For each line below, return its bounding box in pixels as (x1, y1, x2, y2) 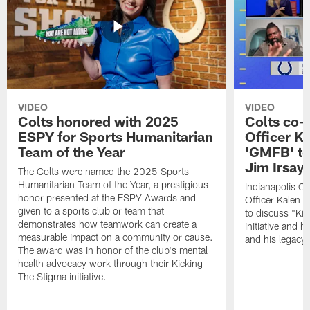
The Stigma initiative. (18, 271, 107, 283)
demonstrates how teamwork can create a (18, 218, 197, 230)
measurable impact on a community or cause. (18, 231, 214, 244)
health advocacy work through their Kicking (18, 257, 203, 270)
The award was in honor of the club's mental (18, 244, 208, 257)
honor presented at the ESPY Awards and (18, 192, 197, 204)
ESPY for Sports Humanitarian (18, 128, 214, 145)
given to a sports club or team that (18, 205, 165, 217)
